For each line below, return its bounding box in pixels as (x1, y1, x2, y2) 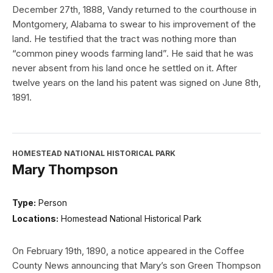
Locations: (12, 213, 58, 224)
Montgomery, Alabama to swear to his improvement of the (12, 18, 256, 30)
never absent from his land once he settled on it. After (12, 62, 237, 74)
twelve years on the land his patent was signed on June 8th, (12, 77, 261, 89)
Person (38, 197, 67, 208)
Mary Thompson (12, 161, 118, 178)
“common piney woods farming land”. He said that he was (12, 48, 253, 60)
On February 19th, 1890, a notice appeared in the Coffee (12, 244, 244, 257)
